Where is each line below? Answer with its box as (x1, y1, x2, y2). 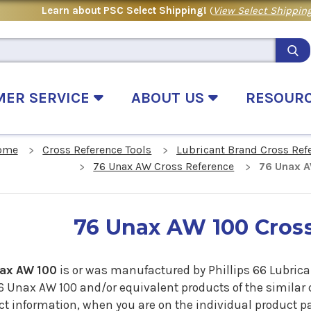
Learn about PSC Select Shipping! (41, 3, 210, 17)
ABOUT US (131, 88, 208, 107)
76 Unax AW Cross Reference (93, 160, 235, 174)
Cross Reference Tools (42, 143, 152, 157)
